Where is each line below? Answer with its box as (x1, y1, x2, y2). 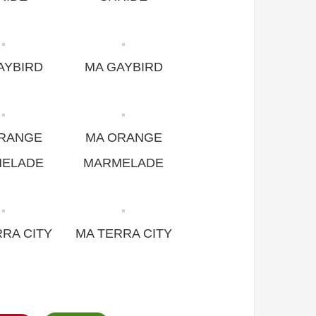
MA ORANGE (85, 130, 162, 145)
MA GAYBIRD (84, 60, 163, 75)
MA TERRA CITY (75, 226, 172, 241)
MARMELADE (83, 156, 164, 171)
